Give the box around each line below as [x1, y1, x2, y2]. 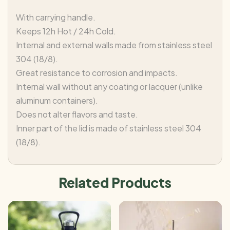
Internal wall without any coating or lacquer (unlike [16, 81, 203, 92]
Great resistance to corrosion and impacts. [16, 67, 178, 78]
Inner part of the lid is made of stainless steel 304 [16, 123, 201, 133]
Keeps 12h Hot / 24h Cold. [16, 26, 116, 36]
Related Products [59, 174, 171, 191]
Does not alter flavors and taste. [16, 109, 138, 120]
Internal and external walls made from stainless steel [16, 40, 212, 50]
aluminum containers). [16, 95, 98, 106]
